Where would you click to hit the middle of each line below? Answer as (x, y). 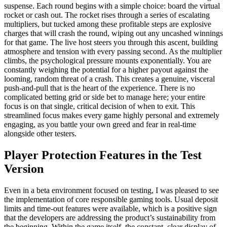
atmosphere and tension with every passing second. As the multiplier (113, 52)
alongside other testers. (40, 134)
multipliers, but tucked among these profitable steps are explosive (108, 24)
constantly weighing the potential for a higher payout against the (106, 70)
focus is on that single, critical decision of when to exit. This (100, 106)
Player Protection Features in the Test (103, 155)
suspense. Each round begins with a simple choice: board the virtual (112, 6)
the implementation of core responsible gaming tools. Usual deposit (111, 200)
